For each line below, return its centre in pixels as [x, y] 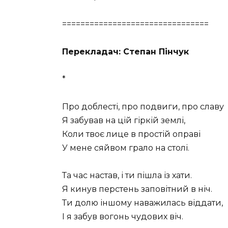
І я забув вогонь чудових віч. [123, 217]
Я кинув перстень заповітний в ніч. [137, 189]
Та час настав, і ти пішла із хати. [127, 176]
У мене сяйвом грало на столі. [126, 148]
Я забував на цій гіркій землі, [124, 121]
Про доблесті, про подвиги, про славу [143, 107]
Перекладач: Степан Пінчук [125, 51]
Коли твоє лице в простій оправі [131, 134]
